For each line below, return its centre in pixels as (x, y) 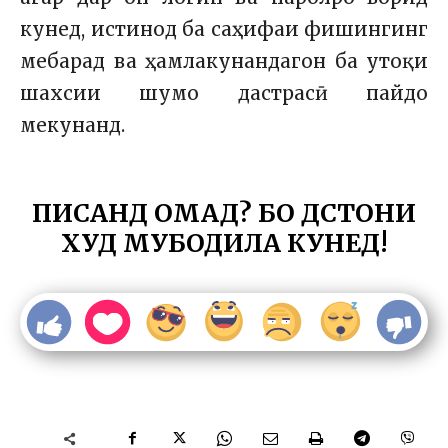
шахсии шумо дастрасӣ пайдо (224, 94)
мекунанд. (72, 126)
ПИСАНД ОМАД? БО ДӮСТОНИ (224, 213)
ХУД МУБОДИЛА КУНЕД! (224, 243)
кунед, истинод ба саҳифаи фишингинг (224, 30)
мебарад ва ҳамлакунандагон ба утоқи (224, 62)
